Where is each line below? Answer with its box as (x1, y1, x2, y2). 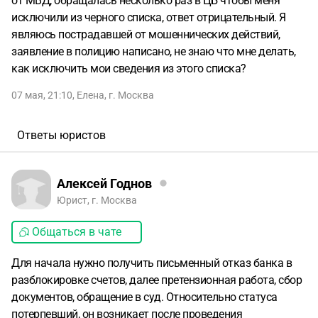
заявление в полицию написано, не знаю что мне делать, (11, 45, 296, 58)
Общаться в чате (32, 225, 121, 238)
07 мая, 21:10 (11, 89, 72, 101)
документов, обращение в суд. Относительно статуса (11, 290, 278, 304)
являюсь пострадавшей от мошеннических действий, (11, 28, 280, 41)
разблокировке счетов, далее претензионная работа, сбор (11, 273, 302, 287)
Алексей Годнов (57, 175, 152, 191)
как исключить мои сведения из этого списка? (11, 62, 246, 75)
